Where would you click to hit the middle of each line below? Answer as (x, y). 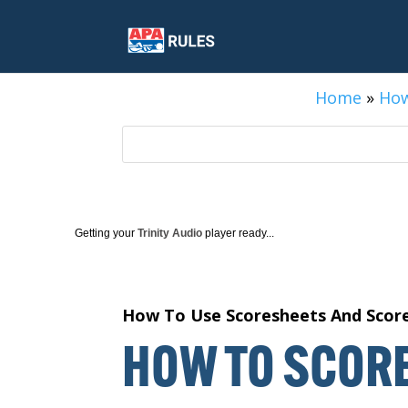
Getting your (106, 233)
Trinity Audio (170, 233)
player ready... (238, 233)
